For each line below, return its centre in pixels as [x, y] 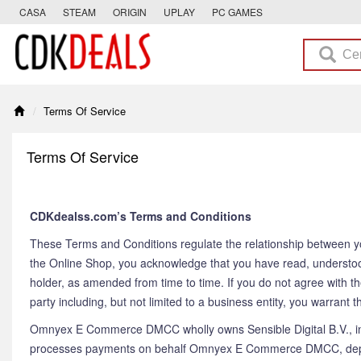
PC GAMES [237, 12]
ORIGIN [130, 12]
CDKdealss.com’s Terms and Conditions [141, 216]
